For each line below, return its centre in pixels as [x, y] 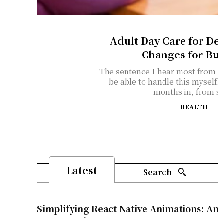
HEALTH [193, 107]
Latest [82, 170]
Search [157, 172]
